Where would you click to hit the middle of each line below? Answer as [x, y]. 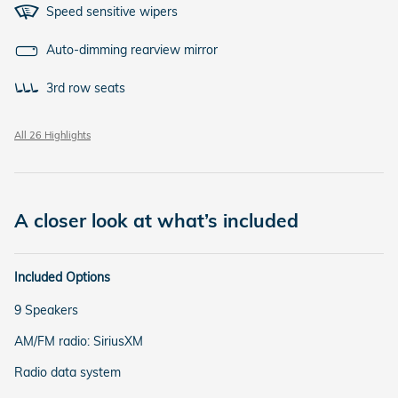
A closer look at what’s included [156, 221]
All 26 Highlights [52, 135]
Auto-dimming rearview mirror [132, 50]
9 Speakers [46, 310]
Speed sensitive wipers [112, 12]
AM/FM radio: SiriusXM [79, 342]
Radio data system [68, 373]
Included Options [62, 278]
